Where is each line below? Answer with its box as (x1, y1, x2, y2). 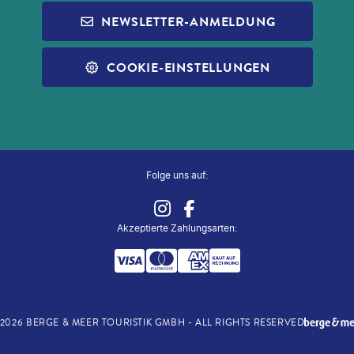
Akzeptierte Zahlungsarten (117, 222, 235, 234)
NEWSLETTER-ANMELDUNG (101, 12, 276, 31)
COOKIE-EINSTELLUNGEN (106, 58, 270, 77)
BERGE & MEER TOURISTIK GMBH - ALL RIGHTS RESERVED (25, 316, 305, 330)
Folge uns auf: (146, 169, 208, 181)
